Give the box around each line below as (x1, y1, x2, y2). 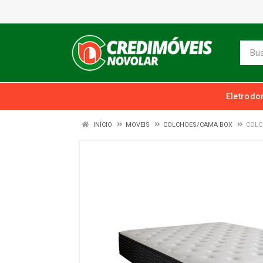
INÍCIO (92, 121, 112, 129)
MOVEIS (126, 121, 150, 129)
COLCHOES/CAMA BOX (163, 121, 232, 129)
